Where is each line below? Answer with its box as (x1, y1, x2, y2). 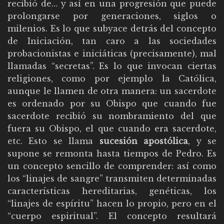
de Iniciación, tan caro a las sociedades (7, 36, 216, 46)
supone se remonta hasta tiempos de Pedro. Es (7, 148, 216, 159)
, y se (188, 136, 217, 146)
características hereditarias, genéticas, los (7, 186, 216, 196)
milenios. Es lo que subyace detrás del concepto (7, 23, 216, 34)
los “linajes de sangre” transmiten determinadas (7, 173, 216, 184)
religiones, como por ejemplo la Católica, (7, 73, 216, 84)
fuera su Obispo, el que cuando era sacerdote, (7, 123, 216, 134)
